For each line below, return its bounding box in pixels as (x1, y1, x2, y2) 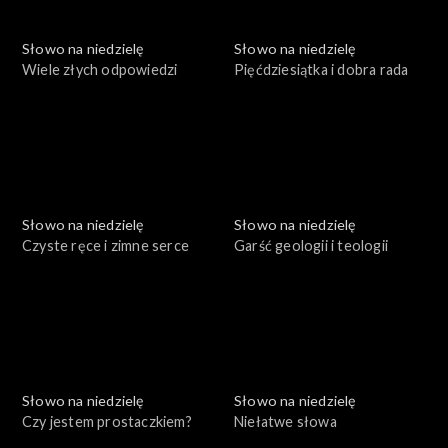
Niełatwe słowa (234, 413, 337, 431)
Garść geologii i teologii (234, 237, 388, 255)
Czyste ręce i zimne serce (22, 237, 189, 255)
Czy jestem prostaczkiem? (22, 413, 192, 431)
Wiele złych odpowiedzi (22, 61, 178, 79)
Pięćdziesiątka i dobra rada (234, 61, 409, 79)
